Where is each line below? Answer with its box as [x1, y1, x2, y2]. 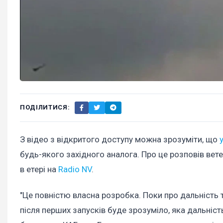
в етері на [20, 164, 58, 174]
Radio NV [58, 164, 92, 174]
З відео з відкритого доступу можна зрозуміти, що [20, 134, 220, 144]
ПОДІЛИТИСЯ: [20, 104, 70, 111]
